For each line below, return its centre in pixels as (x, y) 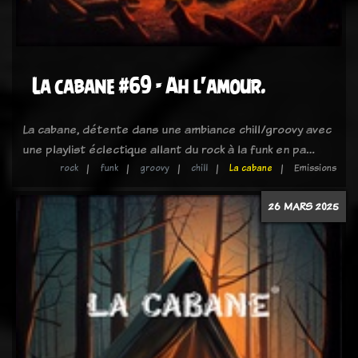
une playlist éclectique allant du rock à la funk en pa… (169, 149)
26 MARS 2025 (304, 206)
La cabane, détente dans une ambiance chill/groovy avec (177, 129)
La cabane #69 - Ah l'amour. (149, 86)
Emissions (315, 168)
